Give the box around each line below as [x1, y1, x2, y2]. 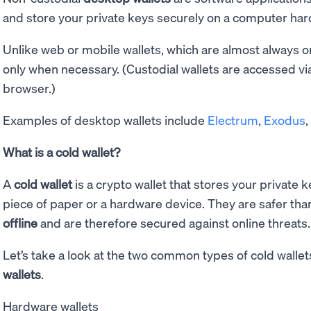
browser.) [3, 79, 56, 96]
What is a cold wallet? [3, 143, 120, 160]
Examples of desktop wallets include [3, 111, 208, 128]
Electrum [208, 111, 258, 128]
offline [3, 214, 37, 230]
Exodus [264, 111, 305, 128]
